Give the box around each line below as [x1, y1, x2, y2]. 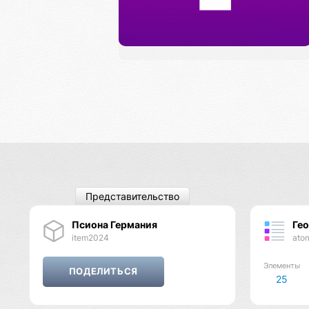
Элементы [263, 261, 300, 270]
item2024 [71, 232, 109, 243]
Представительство [86, 190, 179, 203]
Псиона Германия [71, 218, 157, 230]
